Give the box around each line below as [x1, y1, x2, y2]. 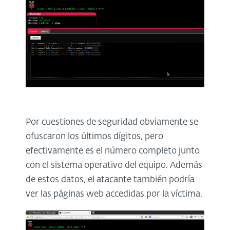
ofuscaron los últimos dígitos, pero [26, 132, 163, 141]
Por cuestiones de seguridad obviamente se [26, 118, 198, 127]
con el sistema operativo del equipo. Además [26, 161, 202, 170]
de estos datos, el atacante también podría [26, 175, 195, 184]
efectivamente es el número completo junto [26, 146, 200, 156]
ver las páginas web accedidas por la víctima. [26, 189, 202, 199]
